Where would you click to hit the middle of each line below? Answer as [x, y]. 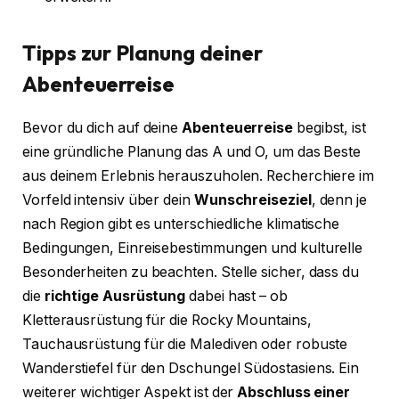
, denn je [339, 199]
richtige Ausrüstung [115, 296]
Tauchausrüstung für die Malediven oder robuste [185, 344]
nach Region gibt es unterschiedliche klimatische [181, 224]
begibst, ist [329, 127]
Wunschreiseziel [252, 199]
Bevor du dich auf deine [102, 127]
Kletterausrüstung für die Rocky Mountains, [167, 320]
